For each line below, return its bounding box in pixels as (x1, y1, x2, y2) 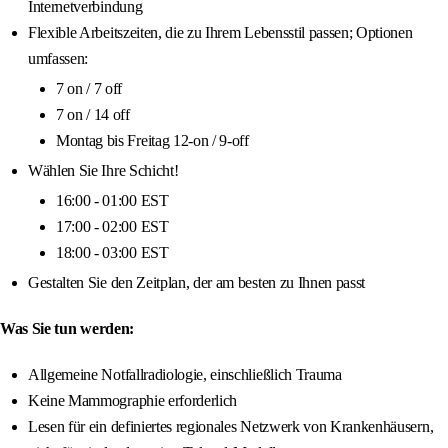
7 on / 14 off (56, 106, 130, 124)
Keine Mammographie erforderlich (28, 392, 238, 410)
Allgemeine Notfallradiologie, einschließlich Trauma (28, 366, 342, 384)
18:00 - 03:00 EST (56, 244, 169, 262)
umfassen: (28, 50, 89, 68)
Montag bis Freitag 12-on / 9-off (56, 132, 249, 150)
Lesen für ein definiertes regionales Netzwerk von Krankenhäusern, (28, 418, 434, 436)
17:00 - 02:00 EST (56, 218, 169, 236)
